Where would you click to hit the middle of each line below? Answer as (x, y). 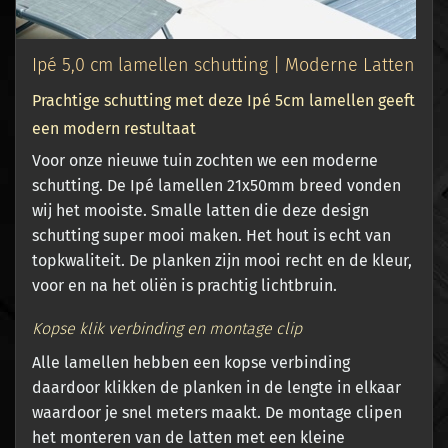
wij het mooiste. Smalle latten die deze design (200, 211)
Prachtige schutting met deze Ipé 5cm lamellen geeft (223, 101)
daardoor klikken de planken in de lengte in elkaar (216, 388)
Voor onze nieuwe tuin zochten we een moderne (205, 161)
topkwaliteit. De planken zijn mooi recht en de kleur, (222, 261)
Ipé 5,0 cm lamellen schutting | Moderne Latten (223, 65)
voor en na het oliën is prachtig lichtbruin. (184, 286)
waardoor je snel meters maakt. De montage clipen (217, 413)
